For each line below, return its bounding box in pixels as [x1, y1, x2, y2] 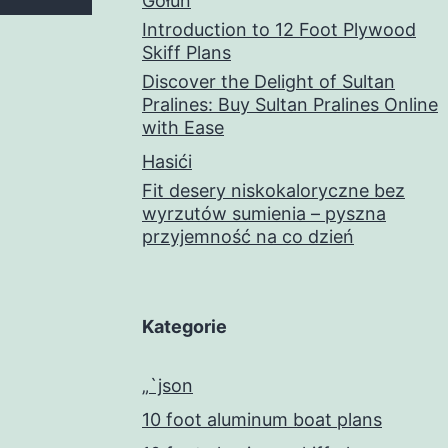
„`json [142, 375, 193, 397]
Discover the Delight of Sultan [142, 71, 395, 93]
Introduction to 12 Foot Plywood [142, 19, 416, 41]
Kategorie [142, 316, 227, 338]
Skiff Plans [142, 42, 231, 64]
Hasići [142, 151, 192, 173]
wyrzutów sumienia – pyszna [142, 203, 386, 225]
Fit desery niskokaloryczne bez [142, 180, 405, 202]
